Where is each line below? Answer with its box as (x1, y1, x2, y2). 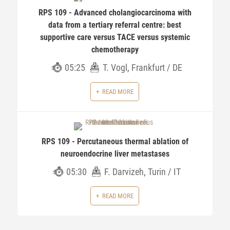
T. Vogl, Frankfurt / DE (103, 62, 183, 73)
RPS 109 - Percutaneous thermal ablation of (41, 137, 188, 146)
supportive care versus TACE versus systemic (40, 32, 190, 42)
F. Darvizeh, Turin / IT (104, 166, 181, 177)
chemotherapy (91, 45, 139, 54)
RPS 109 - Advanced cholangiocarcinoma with (38, 8, 191, 17)
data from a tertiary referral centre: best (48, 20, 182, 30)
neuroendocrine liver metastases (60, 149, 169, 159)
